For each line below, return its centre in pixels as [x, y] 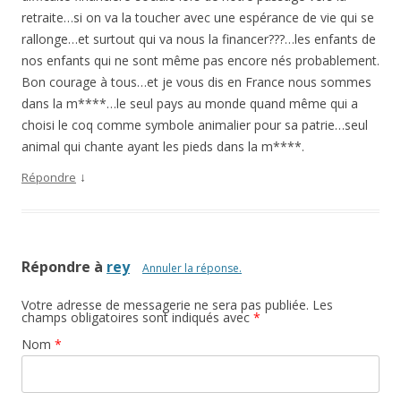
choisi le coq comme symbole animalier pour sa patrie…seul [195, 125]
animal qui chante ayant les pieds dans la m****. [163, 147]
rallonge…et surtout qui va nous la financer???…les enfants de [199, 39]
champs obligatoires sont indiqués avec [137, 318]
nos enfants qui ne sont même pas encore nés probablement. [200, 61]
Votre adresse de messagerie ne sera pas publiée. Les [177, 305]
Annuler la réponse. [192, 269]
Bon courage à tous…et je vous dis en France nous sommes [196, 82]
